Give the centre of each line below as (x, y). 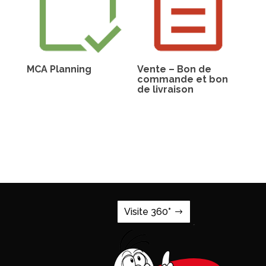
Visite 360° (148, 212)
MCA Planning (59, 69)
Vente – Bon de (175, 69)
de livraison (166, 90)
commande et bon (183, 80)
